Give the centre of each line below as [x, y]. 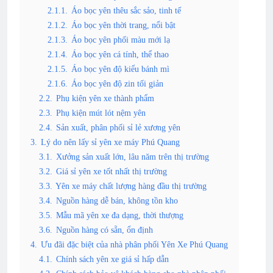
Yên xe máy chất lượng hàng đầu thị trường [131, 186]
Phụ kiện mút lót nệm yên [101, 112]
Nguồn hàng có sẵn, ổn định [105, 229]
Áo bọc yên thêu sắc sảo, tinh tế [126, 10]
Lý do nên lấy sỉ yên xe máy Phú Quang [110, 142]
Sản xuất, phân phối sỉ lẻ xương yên [118, 127]
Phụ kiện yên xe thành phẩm [105, 98]
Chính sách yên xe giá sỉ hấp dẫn [112, 259]
